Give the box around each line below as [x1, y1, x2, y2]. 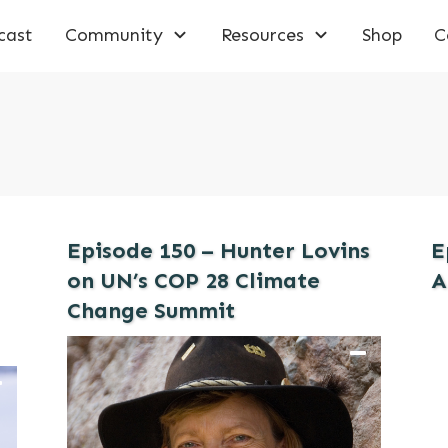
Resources [221, 23, 305, 46]
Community [65, 23, 164, 46]
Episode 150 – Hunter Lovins [67, 237, 371, 264]
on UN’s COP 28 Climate [67, 267, 321, 294]
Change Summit [67, 297, 236, 324]
